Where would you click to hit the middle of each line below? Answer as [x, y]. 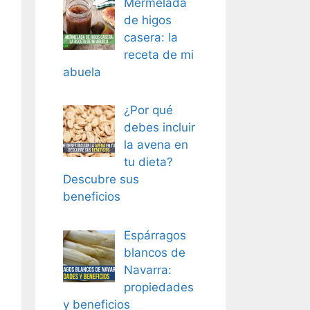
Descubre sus [101, 179]
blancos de [154, 252]
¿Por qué [148, 110]
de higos [147, 20]
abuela [82, 72]
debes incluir [159, 127]
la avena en [156, 145]
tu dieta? [148, 162]
